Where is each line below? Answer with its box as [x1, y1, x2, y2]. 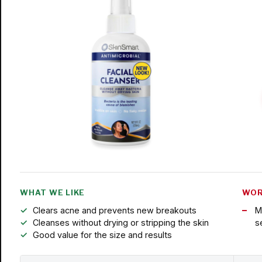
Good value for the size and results [32, 229, 172, 240]
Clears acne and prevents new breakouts [32, 205, 196, 215]
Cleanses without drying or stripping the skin [32, 217, 209, 227]
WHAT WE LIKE [20, 188, 85, 197]
